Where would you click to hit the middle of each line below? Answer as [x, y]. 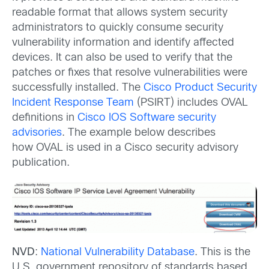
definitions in [45, 118]
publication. [41, 163]
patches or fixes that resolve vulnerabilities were [130, 73]
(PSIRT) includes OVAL [191, 103]
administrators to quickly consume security [118, 28]
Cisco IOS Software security [147, 118]
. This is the [222, 252]
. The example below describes [139, 133]
